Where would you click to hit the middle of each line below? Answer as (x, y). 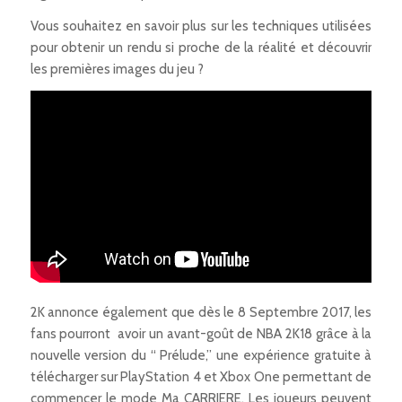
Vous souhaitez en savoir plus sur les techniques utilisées (201, 26)
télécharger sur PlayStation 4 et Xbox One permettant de (201, 376)
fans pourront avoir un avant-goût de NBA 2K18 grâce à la (201, 333)
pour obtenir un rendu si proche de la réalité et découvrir (201, 47)
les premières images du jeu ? (117, 69)
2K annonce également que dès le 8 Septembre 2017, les (201, 312)
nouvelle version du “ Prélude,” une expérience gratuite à (201, 355)
